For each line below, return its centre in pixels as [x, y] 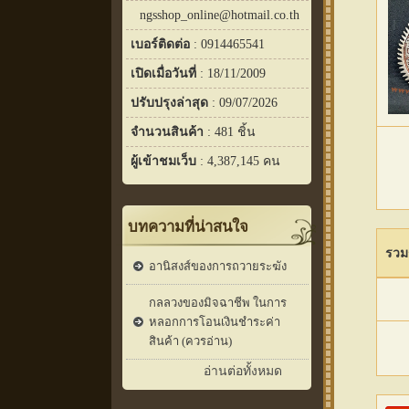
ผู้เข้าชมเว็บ [163, 161]
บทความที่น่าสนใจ [188, 226]
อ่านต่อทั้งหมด [243, 371]
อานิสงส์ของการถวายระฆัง [218, 266]
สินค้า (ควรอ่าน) [190, 341]
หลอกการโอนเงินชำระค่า [215, 321]
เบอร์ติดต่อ [160, 44]
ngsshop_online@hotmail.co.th [220, 15]
